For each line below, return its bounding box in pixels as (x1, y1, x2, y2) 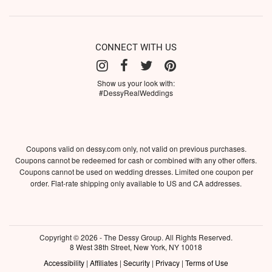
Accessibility (44, 257, 84, 268)
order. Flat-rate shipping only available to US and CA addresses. (30, 177, 242, 188)
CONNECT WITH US (95, 41, 177, 53)
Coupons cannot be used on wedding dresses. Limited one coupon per (19, 166, 253, 177)
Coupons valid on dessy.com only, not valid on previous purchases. (25, 143, 246, 154)
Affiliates (90, 257, 118, 268)
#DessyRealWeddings (99, 87, 173, 98)
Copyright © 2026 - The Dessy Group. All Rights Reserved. (39, 231, 233, 242)
